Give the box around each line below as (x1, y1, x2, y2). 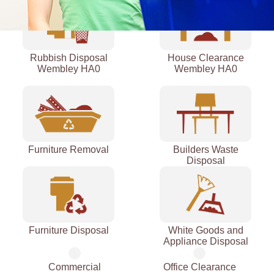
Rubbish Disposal (29, 52, 108, 63)
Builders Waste (172, 144, 239, 155)
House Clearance (167, 52, 244, 63)
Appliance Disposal (163, 235, 248, 246)
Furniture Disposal (28, 224, 109, 235)
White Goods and (168, 224, 243, 235)
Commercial (48, 262, 101, 272)
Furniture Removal (28, 144, 109, 155)
